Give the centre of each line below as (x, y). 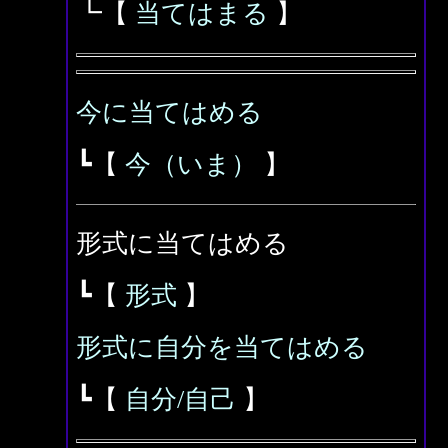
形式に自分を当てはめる (222, 347)
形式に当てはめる (182, 243)
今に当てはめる (169, 112)
